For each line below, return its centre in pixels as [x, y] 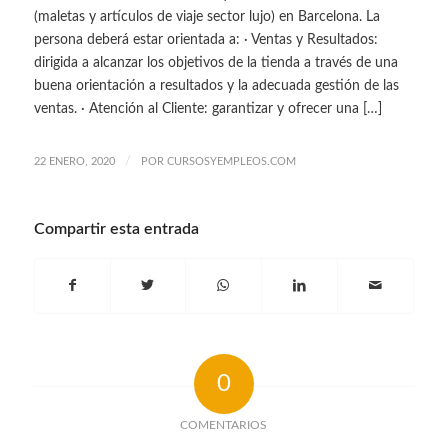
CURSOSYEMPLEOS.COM [231, 161]
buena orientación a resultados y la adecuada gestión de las [216, 85]
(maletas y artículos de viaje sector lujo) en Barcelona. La [206, 16]
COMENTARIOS [224, 424]
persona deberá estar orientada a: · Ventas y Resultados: [205, 39]
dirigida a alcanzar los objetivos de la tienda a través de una [215, 62]
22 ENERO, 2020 [74, 161]
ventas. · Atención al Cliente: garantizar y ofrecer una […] [207, 108]
